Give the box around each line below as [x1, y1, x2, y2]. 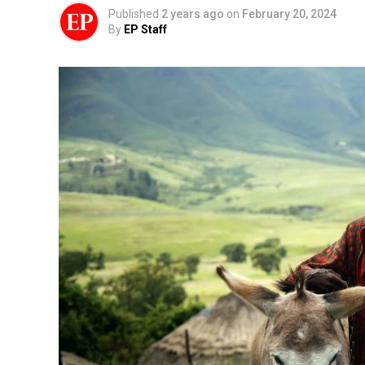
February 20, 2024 [242, 7, 336, 20]
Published [108, 7, 159, 20]
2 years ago [161, 7, 224, 20]
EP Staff [124, 23, 167, 36]
